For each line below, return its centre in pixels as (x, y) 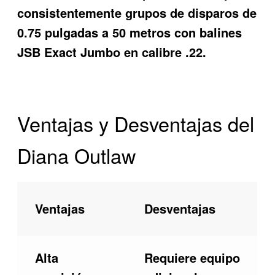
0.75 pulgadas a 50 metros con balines (130, 32)
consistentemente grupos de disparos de (137, 12)
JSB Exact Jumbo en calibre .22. (112, 52)
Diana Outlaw (77, 155)
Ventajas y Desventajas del (136, 123)
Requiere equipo (192, 258)
